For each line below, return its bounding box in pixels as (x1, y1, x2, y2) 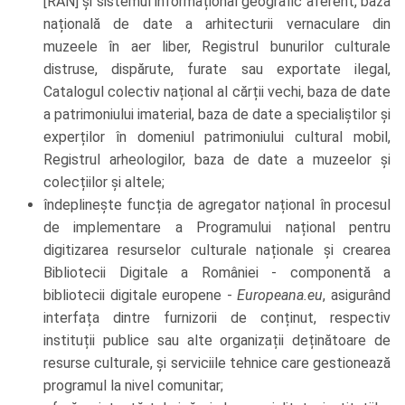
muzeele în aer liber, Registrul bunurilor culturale (43, 38, 391, 56)
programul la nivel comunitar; (43, 377, 223, 395)
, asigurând (323, 287, 391, 305)
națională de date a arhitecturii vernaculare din (43, 15, 391, 33)
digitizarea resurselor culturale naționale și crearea (43, 241, 391, 259)
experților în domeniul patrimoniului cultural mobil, (43, 128, 391, 146)
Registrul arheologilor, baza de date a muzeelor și (43, 151, 391, 169)
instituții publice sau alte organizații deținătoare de (43, 332, 391, 350)
